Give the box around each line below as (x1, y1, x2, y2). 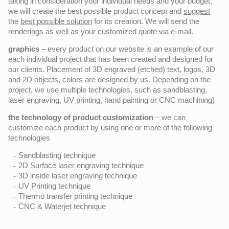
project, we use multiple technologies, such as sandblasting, (8, 85, 207, 94)
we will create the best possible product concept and (8, 6, 184, 15)
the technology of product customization (8, 112, 153, 122)
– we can (153, 112, 186, 122)
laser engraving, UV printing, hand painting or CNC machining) (8, 95, 215, 104)
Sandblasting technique (18, 150, 96, 159)
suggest (184, 6, 210, 15)
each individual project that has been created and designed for (8, 54, 213, 63)
